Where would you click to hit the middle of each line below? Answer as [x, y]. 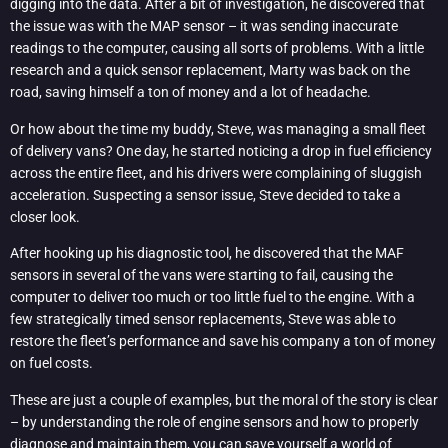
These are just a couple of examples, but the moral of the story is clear [224, 399]
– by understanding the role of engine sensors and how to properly [214, 421]
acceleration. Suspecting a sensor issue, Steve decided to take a [205, 194]
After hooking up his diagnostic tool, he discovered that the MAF [207, 253]
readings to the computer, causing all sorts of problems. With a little [217, 48]
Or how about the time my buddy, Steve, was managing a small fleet [218, 128]
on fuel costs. [51, 363]
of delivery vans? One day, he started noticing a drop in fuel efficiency [221, 150]
